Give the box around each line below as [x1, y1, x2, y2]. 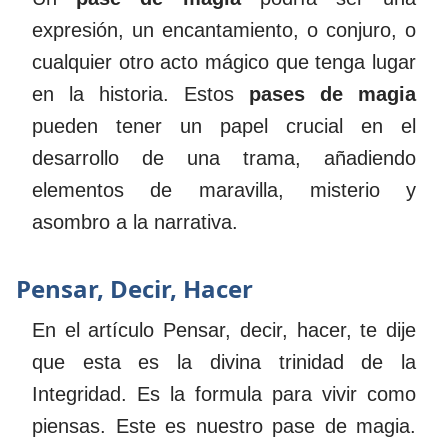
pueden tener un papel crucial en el [32, 114, 416, 137]
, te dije [345, 319, 417, 342]
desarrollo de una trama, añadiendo [32, 146, 416, 169]
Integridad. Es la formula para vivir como [32, 383, 416, 406]
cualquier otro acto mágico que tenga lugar [32, 50, 416, 73]
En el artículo [32, 319, 164, 342]
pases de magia [249, 82, 416, 105]
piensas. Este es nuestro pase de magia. [32, 415, 416, 438]
